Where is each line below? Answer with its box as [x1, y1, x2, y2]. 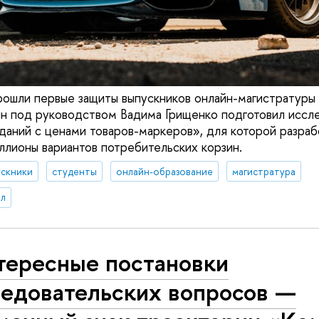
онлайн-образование [115, 164, 213, 178]
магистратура [231, 164, 296, 178]
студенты [51, 164, 97, 178]
